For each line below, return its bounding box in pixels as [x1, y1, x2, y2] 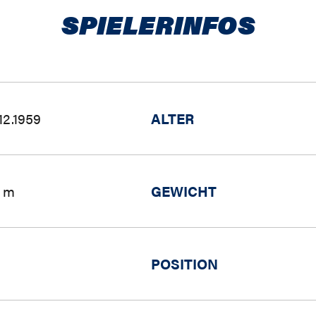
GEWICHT [151, 181, 217, 201]
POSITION [151, 253, 218, 274]
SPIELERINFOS [61, 6, 255, 42]
